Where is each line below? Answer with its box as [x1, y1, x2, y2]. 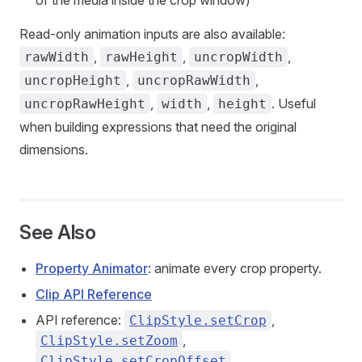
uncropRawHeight [24, 96, 145, 112]
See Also [19, 221, 96, 244]
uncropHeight [24, 73, 121, 88]
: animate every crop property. [148, 260, 322, 276]
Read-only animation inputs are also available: [19, 26, 285, 42]
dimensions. [19, 141, 88, 158]
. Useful [271, 95, 316, 112]
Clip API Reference [36, 286, 152, 302]
